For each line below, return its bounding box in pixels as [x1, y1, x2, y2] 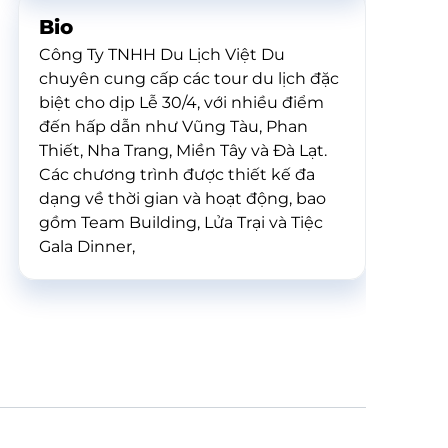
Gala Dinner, [39, 237, 135, 256]
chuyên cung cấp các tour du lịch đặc [39, 69, 339, 88]
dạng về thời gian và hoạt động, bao [39, 189, 326, 208]
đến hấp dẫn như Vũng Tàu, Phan [39, 117, 308, 136]
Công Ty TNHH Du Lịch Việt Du [39, 45, 285, 64]
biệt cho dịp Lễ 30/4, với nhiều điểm [39, 93, 324, 112]
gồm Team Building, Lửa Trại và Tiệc [39, 213, 323, 232]
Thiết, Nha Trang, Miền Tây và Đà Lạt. [39, 141, 327, 160]
